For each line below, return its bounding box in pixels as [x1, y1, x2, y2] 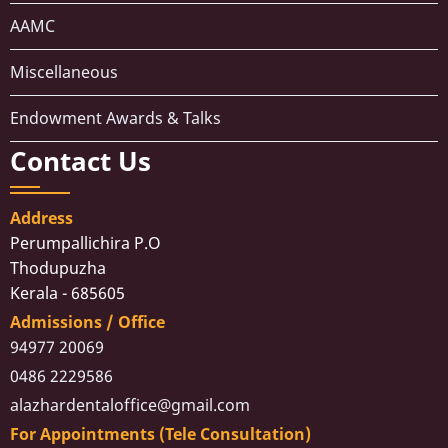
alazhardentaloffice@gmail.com [10, 394, 250, 417]
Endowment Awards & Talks [10, 107, 221, 130]
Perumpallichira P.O [10, 232, 177, 255]
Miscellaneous [10, 61, 118, 84]
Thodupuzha [10, 257, 122, 280]
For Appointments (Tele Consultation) [10, 423, 311, 446]
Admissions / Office [10, 311, 165, 334]
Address [10, 207, 73, 230]
